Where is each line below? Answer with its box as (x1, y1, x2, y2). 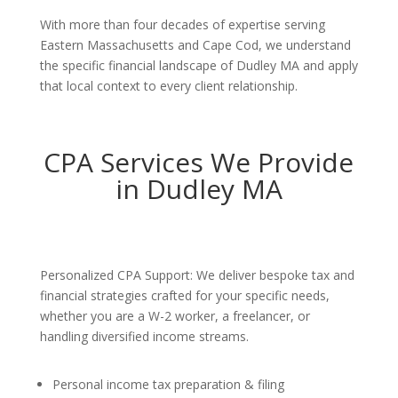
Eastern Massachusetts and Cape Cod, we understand (39, 36, 351, 53)
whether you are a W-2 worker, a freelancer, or (39, 307, 310, 324)
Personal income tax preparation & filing (52, 376, 284, 393)
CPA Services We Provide (44, 144, 354, 180)
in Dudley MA (115, 171, 283, 207)
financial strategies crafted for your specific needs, (39, 287, 330, 304)
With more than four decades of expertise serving (39, 16, 325, 33)
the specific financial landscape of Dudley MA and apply (39, 57, 358, 74)
